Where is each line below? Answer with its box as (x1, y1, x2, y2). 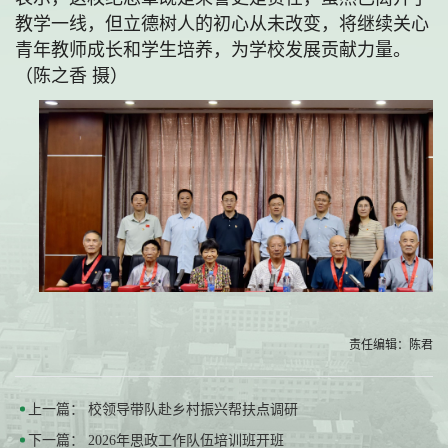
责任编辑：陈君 (349, 337, 433, 352)
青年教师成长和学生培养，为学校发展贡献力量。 (15, 40, 411, 61)
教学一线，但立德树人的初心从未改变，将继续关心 (15, 14, 429, 35)
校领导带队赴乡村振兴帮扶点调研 (88, 401, 298, 417)
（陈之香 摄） (15, 66, 128, 87)
